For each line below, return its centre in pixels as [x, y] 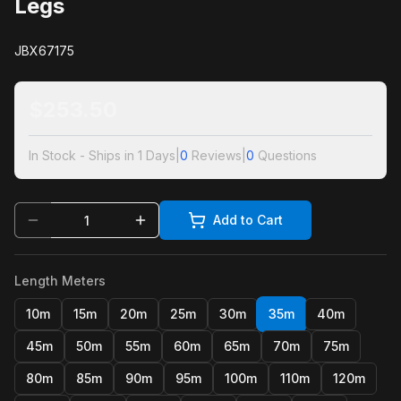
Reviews [217, 155]
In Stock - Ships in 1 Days [102, 155]
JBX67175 [44, 51]
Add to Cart [248, 220]
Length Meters [60, 281]
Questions [287, 155]
